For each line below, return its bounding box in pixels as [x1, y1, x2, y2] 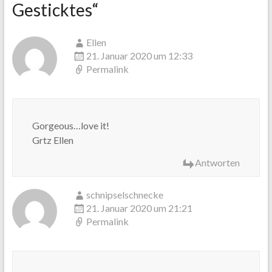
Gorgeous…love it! [32, 120, 109, 132]
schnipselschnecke [86, 189, 163, 201]
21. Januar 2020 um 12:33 [86, 50, 192, 62]
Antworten [195, 157, 240, 169]
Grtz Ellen [32, 134, 73, 146]
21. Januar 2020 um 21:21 [86, 202, 192, 214]
